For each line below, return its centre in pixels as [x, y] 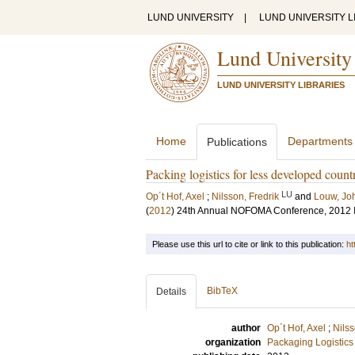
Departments [320, 141]
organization [233, 342]
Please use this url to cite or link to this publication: [249, 244]
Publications [237, 142]
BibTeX [222, 291]
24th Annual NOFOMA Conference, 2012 [264, 211]
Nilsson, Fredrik [245, 197]
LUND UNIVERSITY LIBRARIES [281, 85]
